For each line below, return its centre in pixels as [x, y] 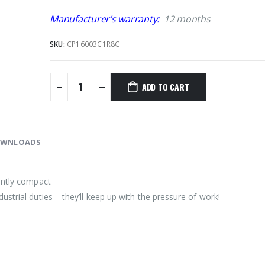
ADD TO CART [165, 87]
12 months [186, 19]
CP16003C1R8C [93, 44]
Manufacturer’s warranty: [106, 19]
